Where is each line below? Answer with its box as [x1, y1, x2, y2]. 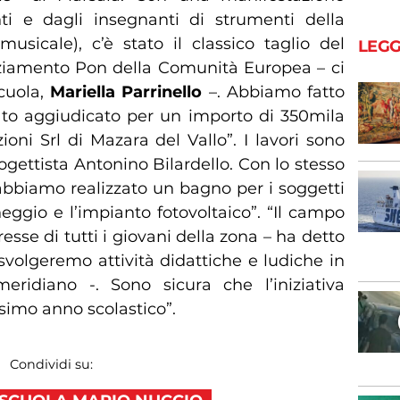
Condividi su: [9, 355, 93, 372]
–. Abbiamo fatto [202, 81, 345, 102]
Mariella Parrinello [50, 81, 203, 102]
